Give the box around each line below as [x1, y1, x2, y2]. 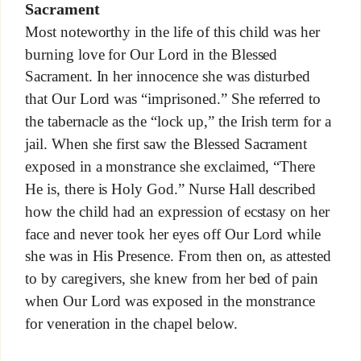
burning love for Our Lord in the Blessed [24, 45, 278, 63]
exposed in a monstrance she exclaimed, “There [24, 158, 316, 176]
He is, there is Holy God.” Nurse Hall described [24, 180, 317, 198]
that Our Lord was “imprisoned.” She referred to [24, 90, 322, 108]
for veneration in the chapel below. [24, 315, 238, 333]
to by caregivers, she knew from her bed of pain [24, 270, 319, 288]
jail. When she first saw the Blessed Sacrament [24, 135, 308, 153]
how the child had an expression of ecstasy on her [24, 203, 330, 220]
